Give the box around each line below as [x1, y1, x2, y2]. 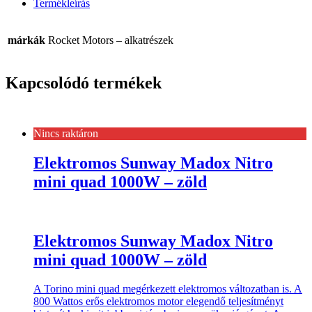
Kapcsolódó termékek [6, 73, 162, 92]
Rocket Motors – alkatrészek [48, 33, 173, 46]
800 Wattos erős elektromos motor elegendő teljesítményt [33, 295, 283, 308]
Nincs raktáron [33, 127, 98, 139]
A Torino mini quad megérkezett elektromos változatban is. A [33, 283, 302, 295]
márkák [8, 33, 45, 46]
